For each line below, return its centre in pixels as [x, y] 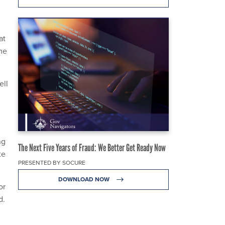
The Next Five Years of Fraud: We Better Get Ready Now [92, 147]
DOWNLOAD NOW [84, 179]
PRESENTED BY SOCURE [52, 162]
